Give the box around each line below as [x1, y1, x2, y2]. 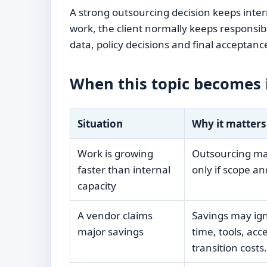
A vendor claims [77, 209, 153, 223]
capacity [77, 179, 116, 193]
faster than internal [77, 163, 170, 177]
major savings [77, 225, 144, 239]
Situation [77, 117, 123, 131]
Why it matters [191, 117, 266, 131]
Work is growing [77, 147, 153, 161]
